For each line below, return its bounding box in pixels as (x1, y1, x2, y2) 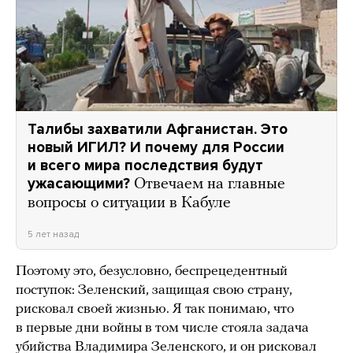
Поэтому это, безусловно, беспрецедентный (16, 264, 288, 280)
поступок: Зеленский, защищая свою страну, (16, 283, 292, 299)
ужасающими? (28, 175, 130, 193)
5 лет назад (28, 229, 79, 240)
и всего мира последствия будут (28, 157, 263, 175)
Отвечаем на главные (134, 176, 285, 193)
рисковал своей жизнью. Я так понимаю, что (16, 302, 294, 318)
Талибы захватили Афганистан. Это (28, 121, 288, 139)
